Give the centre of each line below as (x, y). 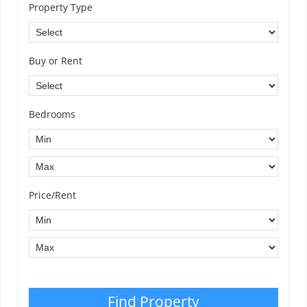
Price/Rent (52, 195)
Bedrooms (52, 114)
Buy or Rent (56, 61)
